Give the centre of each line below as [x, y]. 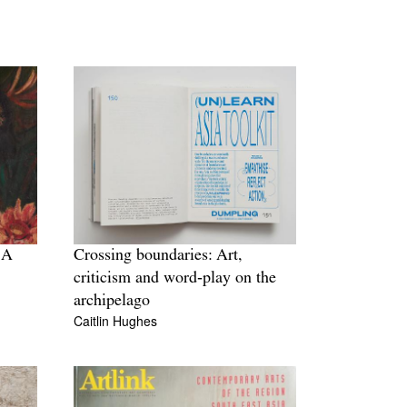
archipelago [112, 302]
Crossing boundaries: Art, [158, 256]
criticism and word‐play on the [175, 279]
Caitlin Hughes [115, 321]
